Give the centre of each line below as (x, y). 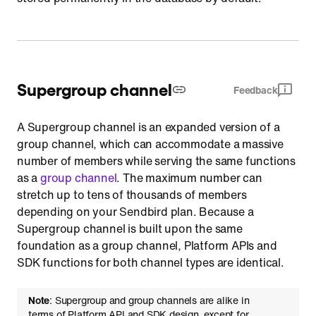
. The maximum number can (189, 178)
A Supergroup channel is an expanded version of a (148, 127)
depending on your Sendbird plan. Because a (135, 212)
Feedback (255, 90)
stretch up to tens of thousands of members (132, 195)
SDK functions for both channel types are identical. (151, 262)
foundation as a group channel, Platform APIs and (147, 245)
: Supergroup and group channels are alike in (150, 300)
